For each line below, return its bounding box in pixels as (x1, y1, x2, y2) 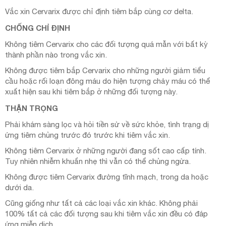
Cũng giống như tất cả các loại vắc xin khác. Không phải (5, 199, 198, 208)
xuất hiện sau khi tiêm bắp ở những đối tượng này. (5, 87, 178, 96)
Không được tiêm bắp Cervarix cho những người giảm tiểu (5, 66, 205, 75)
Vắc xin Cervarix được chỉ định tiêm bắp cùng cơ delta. (5, 7, 193, 16)
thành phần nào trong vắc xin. (5, 50, 107, 60)
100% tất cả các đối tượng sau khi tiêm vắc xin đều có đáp (5, 209, 208, 218)
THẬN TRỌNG (5, 103, 58, 113)
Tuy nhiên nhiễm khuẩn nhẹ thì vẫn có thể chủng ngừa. (5, 157, 191, 166)
